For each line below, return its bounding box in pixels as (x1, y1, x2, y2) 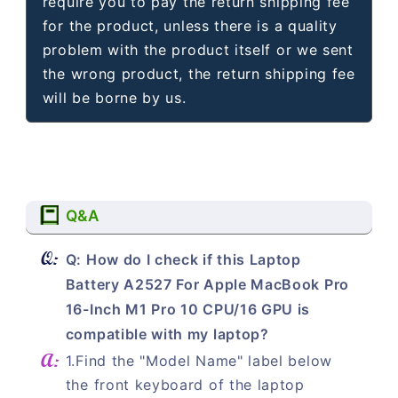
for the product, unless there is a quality (42, 17, 338, 36)
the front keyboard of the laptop (65, 376, 305, 394)
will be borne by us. (42, 89, 187, 107)
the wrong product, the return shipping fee (42, 65, 355, 84)
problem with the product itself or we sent (42, 41, 354, 60)
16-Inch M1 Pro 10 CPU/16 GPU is (65, 300, 311, 319)
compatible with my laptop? (65, 325, 269, 344)
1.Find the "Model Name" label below (65, 352, 332, 370)
